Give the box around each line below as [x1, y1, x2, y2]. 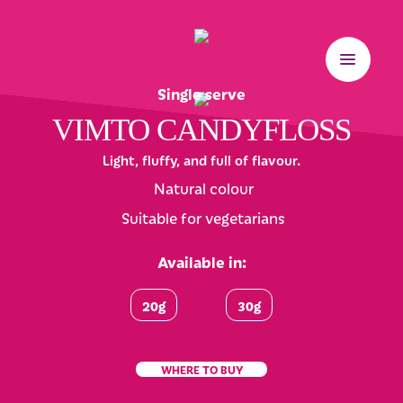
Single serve [157, 83, 246, 105]
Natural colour [153, 176, 254, 200]
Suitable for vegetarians [121, 205, 285, 228]
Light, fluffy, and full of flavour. [103, 150, 300, 170]
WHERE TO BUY [160, 362, 243, 378]
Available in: [157, 250, 246, 273]
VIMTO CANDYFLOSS [52, 112, 351, 148]
